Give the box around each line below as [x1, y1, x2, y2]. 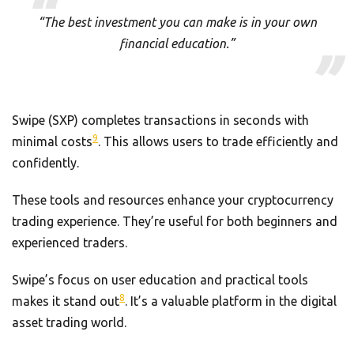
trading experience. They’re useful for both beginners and [12, 213, 337, 228]
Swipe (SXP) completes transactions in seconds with [12, 112, 309, 127]
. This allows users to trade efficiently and [98, 134, 338, 149]
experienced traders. [12, 235, 127, 250]
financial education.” [119, 36, 235, 51]
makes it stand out [12, 293, 119, 308]
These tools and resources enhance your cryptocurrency [12, 192, 333, 207]
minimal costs [12, 134, 92, 149]
